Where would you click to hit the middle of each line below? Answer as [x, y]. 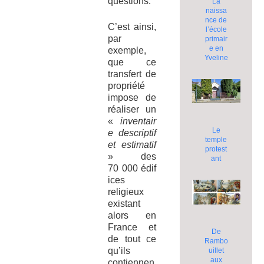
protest [216, 149]
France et [132, 227]
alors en [132, 215]
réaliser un [132, 109]
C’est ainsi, [132, 27]
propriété [126, 85]
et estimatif [132, 144]
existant [124, 203]
